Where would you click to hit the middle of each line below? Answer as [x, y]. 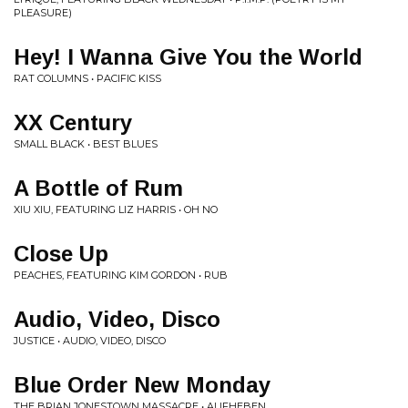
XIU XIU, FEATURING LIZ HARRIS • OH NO [116, 209]
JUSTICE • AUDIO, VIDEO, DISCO [90, 341]
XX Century [73, 122]
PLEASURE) [43, 13]
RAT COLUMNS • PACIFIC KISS [87, 78]
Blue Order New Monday [142, 385]
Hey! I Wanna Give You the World [188, 57]
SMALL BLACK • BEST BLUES [86, 144]
